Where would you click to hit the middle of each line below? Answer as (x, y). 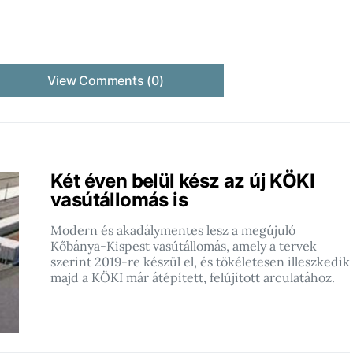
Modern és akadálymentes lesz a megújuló (173, 230)
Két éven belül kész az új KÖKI (182, 180)
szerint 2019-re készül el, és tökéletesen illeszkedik (200, 261)
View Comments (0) (106, 80)
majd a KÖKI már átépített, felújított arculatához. (193, 277)
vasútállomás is (119, 199)
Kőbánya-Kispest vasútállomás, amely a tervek (184, 245)
